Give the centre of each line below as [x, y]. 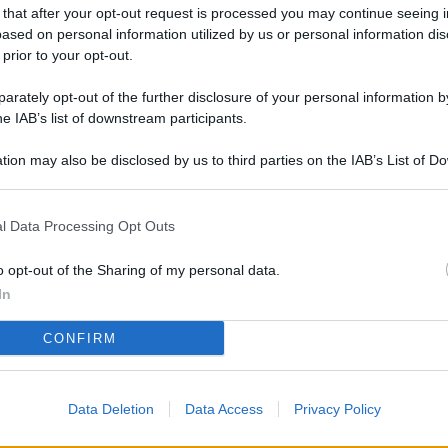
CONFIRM [79, 338]
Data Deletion [110, 409]
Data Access [223, 409]
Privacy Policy [337, 409]
